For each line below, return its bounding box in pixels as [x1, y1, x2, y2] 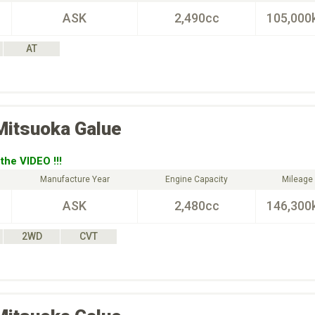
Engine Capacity [165, 174, 228, 184]
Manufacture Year [39, 174, 110, 184]
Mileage [281, 174, 313, 184]
